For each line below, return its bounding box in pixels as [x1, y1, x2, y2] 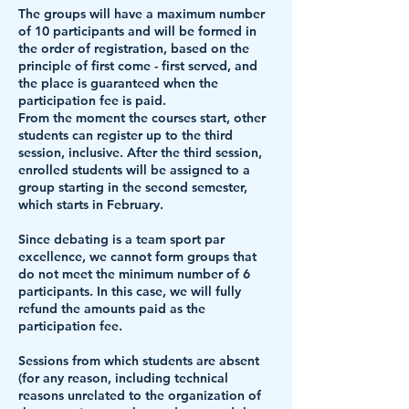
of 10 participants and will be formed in [18, 23, 257, 39]
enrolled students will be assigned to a [18, 162, 250, 178]
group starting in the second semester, [18, 179, 247, 195]
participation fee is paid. [18, 92, 166, 109]
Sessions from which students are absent [18, 352, 259, 369]
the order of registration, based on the [18, 40, 249, 57]
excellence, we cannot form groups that [18, 248, 257, 265]
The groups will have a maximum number [18, 5, 265, 22]
